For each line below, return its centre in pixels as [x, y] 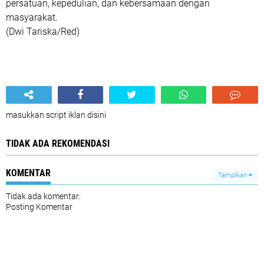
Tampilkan [233, 176]
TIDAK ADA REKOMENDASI [58, 144]
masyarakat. [32, 18]
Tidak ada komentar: [43, 197]
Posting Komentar [39, 207]
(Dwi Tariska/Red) [43, 32]
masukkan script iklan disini [56, 115]
